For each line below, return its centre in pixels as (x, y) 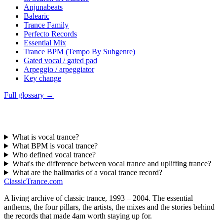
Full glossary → (29, 95)
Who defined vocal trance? (54, 155)
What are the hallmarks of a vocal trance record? (87, 173)
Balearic (37, 16)
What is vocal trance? (45, 137)
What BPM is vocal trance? (55, 146)
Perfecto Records (50, 34)
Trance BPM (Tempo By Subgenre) (79, 52)
